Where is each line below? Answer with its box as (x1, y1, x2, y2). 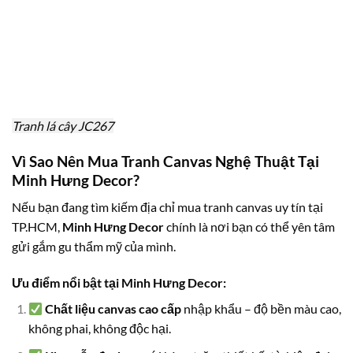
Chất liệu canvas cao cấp (45, 301, 182, 317)
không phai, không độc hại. (28, 321, 171, 336)
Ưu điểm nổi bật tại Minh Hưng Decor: (12, 275, 226, 291)
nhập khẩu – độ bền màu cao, (181, 301, 342, 317)
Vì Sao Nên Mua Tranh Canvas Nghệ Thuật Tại (12, 151, 319, 170)
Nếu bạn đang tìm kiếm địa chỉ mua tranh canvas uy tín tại (12, 199, 323, 215)
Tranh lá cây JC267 (12, 117, 113, 133)
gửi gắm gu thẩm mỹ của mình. (12, 239, 176, 255)
